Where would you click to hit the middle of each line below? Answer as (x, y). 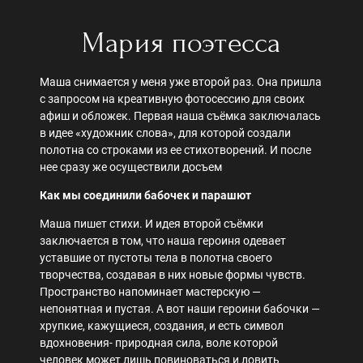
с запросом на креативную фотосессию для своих (172, 99)
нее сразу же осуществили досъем (131, 167)
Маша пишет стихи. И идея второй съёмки (152, 224)
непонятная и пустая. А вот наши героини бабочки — (180, 309)
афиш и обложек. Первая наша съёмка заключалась (180, 116)
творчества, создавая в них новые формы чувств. (174, 275)
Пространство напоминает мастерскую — (150, 292)
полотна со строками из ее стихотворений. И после (175, 150)
